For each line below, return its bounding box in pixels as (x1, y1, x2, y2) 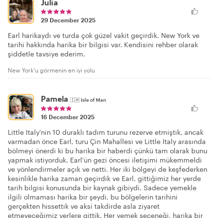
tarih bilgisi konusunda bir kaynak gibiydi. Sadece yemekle (8, 183, 197, 192)
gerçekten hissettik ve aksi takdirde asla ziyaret (8, 202, 160, 211)
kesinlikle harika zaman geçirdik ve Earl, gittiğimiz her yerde (8, 174, 201, 183)
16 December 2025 (41, 113, 94, 121)
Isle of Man (81, 97, 106, 103)
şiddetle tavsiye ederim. (8, 50, 85, 58)
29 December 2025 (41, 17, 95, 24)
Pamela (41, 94, 68, 104)
